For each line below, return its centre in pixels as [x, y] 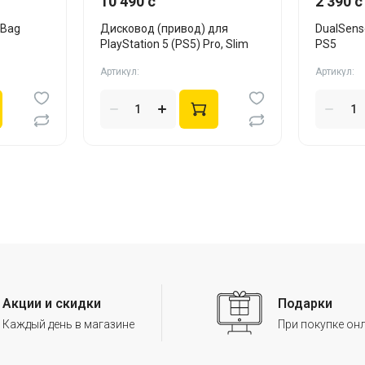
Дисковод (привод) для [164, 29]
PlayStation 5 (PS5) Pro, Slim [174, 44]
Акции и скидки [51, 303]
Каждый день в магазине [68, 324]
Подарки [305, 303]
